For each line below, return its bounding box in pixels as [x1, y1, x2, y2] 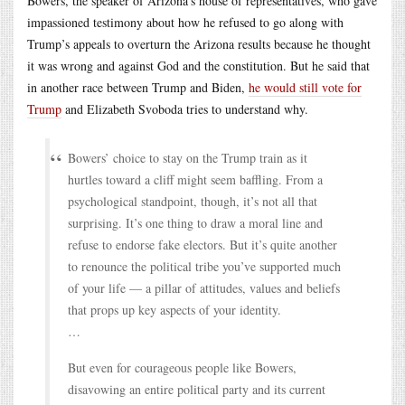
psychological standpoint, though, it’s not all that [68, 192, 317, 210]
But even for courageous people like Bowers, [68, 358, 297, 376]
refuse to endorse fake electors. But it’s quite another [68, 235, 337, 253]
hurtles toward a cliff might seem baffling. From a [68, 170, 323, 188]
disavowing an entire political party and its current [68, 380, 325, 398]
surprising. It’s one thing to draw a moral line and [68, 213, 323, 231]
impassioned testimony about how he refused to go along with [27, 13, 344, 31]
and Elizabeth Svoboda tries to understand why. [61, 99, 308, 118]
